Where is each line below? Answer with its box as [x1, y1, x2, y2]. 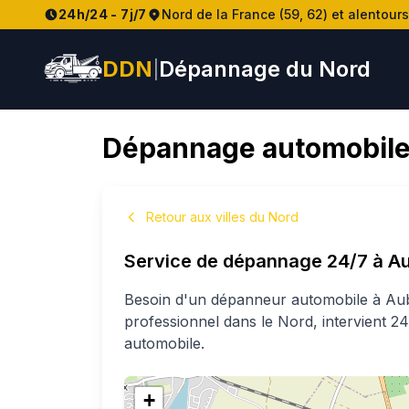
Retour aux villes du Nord [146, 209, 299, 225]
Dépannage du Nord [159, 56, 371, 82]
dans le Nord [224, 312, 313, 330]
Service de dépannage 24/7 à [124, 250, 388, 272]
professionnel [124, 312, 224, 330]
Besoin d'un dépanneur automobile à [124, 290, 385, 309]
